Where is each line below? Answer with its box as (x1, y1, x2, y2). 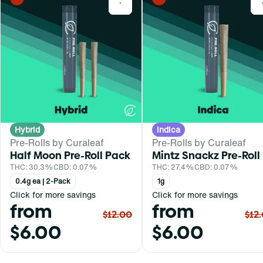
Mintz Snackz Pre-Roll (152, 147, 260, 163)
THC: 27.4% (152, 161, 194, 172)
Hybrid (15, 123, 40, 136)
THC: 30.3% (10, 161, 53, 172)
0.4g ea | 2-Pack (15, 176, 70, 186)
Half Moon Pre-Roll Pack (10, 147, 130, 163)
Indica (157, 123, 180, 136)
